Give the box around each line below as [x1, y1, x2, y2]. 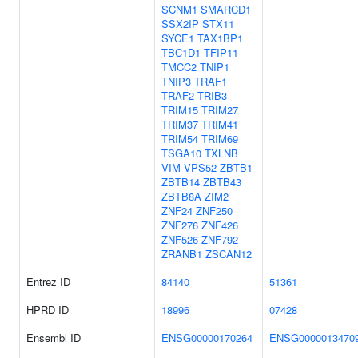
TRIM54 [161, 131, 198, 146]
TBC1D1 [161, 45, 201, 60]
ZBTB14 [161, 174, 200, 189]
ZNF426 [201, 217, 238, 233]
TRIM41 [201, 117, 238, 132]
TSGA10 [161, 145, 201, 161]
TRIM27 [201, 102, 238, 117]
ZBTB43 [203, 174, 241, 189]
